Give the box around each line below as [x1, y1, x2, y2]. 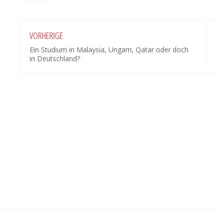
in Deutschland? [30, 53, 80, 63]
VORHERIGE [30, 29, 63, 41]
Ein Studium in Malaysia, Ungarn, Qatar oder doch [30, 44, 188, 54]
